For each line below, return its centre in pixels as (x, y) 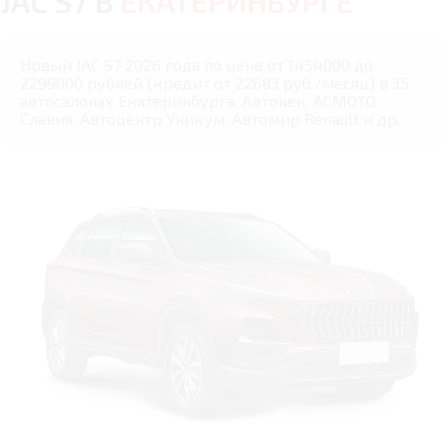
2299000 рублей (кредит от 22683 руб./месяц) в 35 (214, 83)
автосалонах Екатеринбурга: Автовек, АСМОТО (198, 101)
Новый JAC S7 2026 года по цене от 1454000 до (196, 65)
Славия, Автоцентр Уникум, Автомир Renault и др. (210, 119)
